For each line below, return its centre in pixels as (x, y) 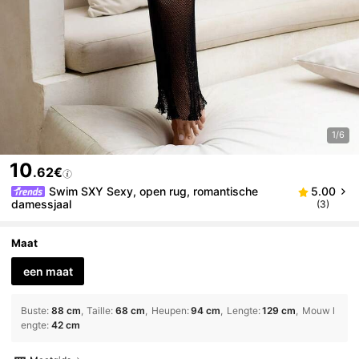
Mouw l (318, 311)
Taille (99, 311)
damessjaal (42, 204)
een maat (48, 271)
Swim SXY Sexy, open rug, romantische (154, 192)
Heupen (169, 311)
